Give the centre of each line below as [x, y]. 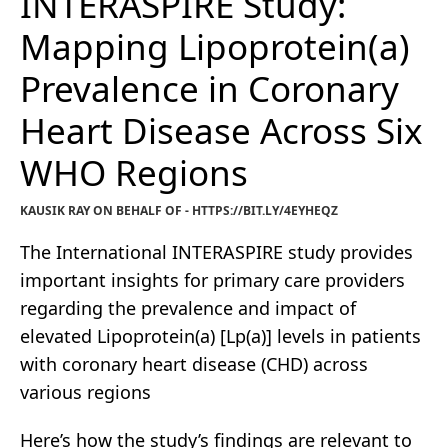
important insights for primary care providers [212, 280]
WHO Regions [134, 173]
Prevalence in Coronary [209, 89]
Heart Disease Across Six [221, 131]
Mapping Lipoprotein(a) [215, 47]
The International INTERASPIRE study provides [216, 252]
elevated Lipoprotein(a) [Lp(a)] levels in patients [220, 336]
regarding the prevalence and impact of [188, 308]
